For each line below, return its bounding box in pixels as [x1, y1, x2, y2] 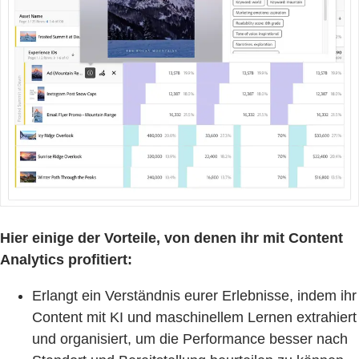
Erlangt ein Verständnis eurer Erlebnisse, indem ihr [32, 287, 357, 304]
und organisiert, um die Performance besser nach [32, 330, 348, 347]
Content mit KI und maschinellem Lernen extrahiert [32, 309, 357, 325]
